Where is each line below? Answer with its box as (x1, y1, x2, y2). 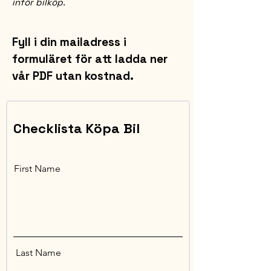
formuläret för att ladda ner (12, 51, 168, 67)
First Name (14, 163, 60, 174)
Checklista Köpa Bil (13, 120, 140, 137)
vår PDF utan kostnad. (12, 68, 134, 83)
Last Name (16, 247, 61, 258)
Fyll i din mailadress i (12, 34, 126, 50)
